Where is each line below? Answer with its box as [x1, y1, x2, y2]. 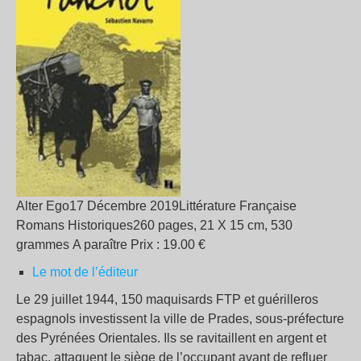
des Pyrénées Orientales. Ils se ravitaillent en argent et [16, 330, 326, 345]
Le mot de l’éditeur [32, 264, 138, 279]
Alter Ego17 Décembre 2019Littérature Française [16, 198, 297, 213]
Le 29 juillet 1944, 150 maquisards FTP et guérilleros [16, 292, 318, 306]
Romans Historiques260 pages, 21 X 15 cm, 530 [16, 218, 293, 232]
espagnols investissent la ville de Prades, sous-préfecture [16, 311, 344, 326]
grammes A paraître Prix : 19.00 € [16, 237, 205, 251]
